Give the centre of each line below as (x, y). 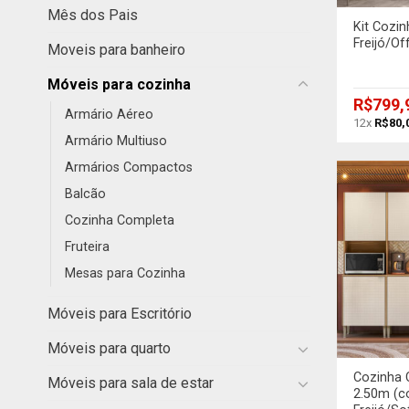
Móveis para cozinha (119, 85)
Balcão (85, 194)
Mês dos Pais (93, 16)
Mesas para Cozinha (125, 274)
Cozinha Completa (120, 221)
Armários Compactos (129, 168)
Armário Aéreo (109, 115)
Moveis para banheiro (116, 50)
